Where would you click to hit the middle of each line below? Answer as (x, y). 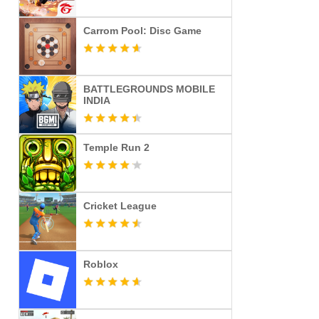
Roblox (101, 264)
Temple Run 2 (116, 147)
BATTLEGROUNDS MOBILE (149, 89)
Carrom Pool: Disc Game (142, 31)
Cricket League (120, 206)
